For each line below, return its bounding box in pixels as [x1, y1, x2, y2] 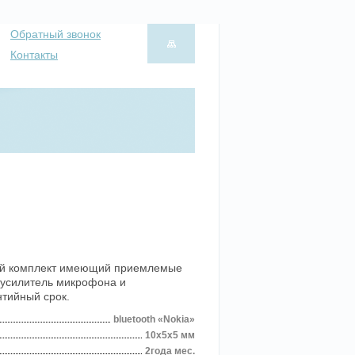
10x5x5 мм [145, 330, 195, 341]
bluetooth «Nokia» [113, 314, 195, 325]
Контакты [10, 48, 58, 61]
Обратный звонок [10, 28, 101, 40]
